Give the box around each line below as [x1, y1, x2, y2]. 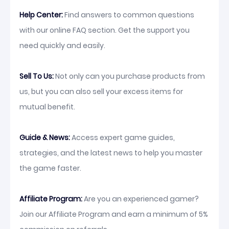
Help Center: [19, 10, 63, 20]
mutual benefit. [19, 102, 75, 112]
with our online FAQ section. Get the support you [19, 25, 190, 35]
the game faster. [19, 163, 81, 173]
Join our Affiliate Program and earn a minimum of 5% [19, 209, 208, 219]
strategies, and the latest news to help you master [19, 148, 202, 158]
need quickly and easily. [19, 40, 105, 51]
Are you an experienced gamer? [82, 194, 199, 204]
